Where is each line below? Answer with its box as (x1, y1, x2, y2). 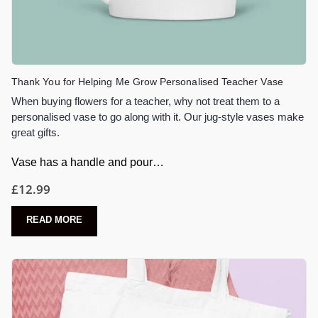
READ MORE (26, 214, 82, 225)
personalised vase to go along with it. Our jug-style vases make (11, 110, 304, 123)
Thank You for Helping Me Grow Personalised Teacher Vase (11, 77, 283, 88)
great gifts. (11, 126, 60, 138)
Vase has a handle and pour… (11, 155, 164, 168)
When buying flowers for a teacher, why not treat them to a (11, 94, 280, 107)
